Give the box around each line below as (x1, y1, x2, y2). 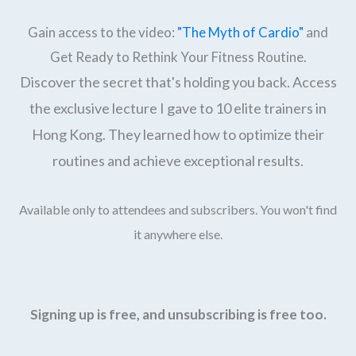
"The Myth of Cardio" (177, 23, 304, 41)
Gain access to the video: (28, 23, 177, 41)
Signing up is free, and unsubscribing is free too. (29, 306, 327, 323)
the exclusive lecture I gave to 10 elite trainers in (29, 99, 327, 117)
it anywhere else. (133, 226, 222, 242)
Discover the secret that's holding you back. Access (19, 72, 337, 91)
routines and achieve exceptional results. (52, 151, 304, 169)
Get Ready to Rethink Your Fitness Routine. (49, 48, 307, 65)
